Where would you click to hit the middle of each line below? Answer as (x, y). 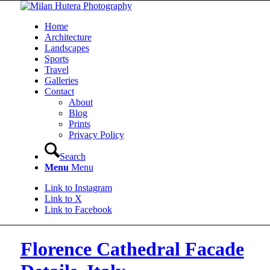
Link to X (63, 199)
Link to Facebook (78, 209)
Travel (56, 70)
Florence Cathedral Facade (132, 249)
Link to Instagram (78, 188)
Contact (59, 91)
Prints (79, 124)
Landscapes (67, 48)
